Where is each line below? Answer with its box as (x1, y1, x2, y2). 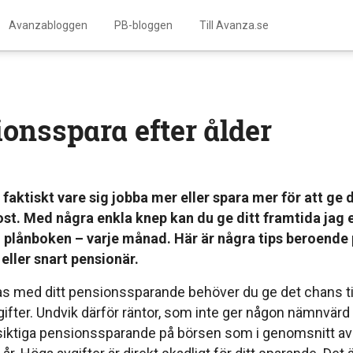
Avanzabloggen (8, 19, 87, 32)
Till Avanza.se (199, 19, 269, 32)
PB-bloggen (113, 19, 173, 32)
